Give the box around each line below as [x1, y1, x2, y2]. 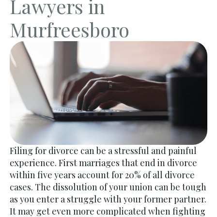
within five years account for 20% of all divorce [10, 169, 195, 181]
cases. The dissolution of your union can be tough [10, 181, 206, 193]
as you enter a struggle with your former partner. [10, 193, 206, 205]
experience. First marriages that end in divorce [10, 157, 197, 169]
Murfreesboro [10, 16, 129, 42]
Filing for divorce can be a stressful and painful [10, 145, 197, 157]
